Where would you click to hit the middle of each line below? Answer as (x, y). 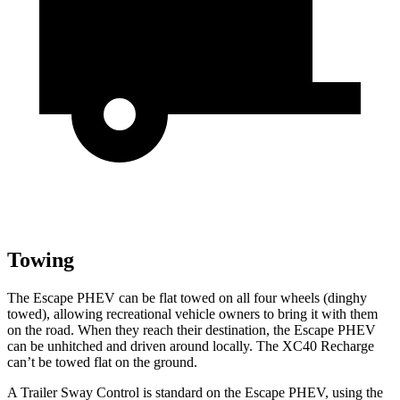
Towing (41, 260)
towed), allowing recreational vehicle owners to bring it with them (192, 314)
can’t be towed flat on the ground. (102, 362)
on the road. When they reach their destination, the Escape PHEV (192, 330)
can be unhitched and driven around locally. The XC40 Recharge (191, 346)
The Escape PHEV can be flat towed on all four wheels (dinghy (187, 298)
